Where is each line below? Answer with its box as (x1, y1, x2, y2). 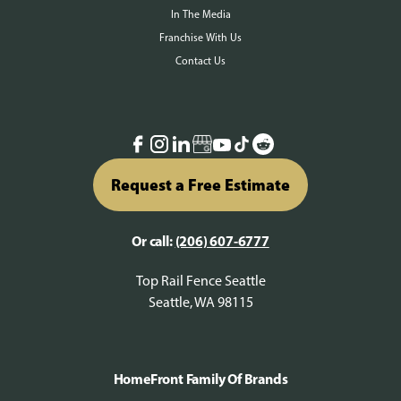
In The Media (170, 8, 231, 21)
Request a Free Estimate (111, 175, 290, 195)
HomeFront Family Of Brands (113, 370, 288, 388)
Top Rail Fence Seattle (135, 272, 266, 289)
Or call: (132, 232, 175, 250)
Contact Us (175, 55, 226, 67)
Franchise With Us (159, 31, 242, 44)
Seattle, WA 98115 (148, 294, 253, 311)
